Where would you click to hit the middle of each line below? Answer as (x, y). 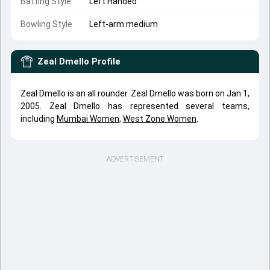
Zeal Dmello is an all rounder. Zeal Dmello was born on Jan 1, (135, 93)
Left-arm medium (124, 24)
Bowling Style (46, 24)
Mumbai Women (88, 119)
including (39, 119)
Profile (106, 61)
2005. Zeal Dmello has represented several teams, (135, 106)
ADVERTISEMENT (135, 159)
